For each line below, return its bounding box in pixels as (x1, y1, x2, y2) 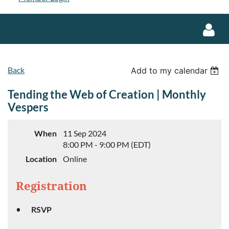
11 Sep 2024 (63, 128, 106, 138)
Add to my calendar (131, 65, 208, 76)
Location (26, 154, 57, 164)
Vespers (8, 100, 49, 114)
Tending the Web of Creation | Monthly (8, 87, 206, 101)
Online (63, 154, 87, 164)
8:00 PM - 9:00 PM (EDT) (63, 140, 151, 149)
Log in (200, 114, 221, 124)
